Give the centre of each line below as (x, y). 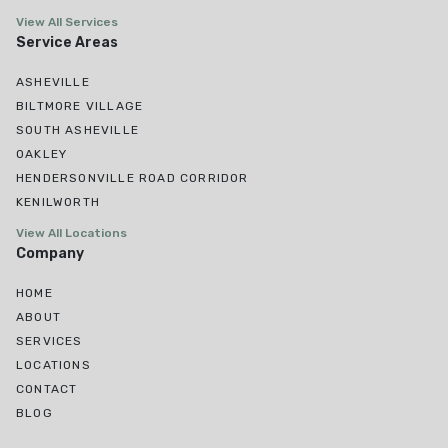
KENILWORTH (58, 202)
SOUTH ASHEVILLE (77, 130)
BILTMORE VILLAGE (80, 106)
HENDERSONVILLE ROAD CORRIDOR (132, 178)
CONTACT (47, 389)
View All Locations (71, 233)
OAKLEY (42, 154)
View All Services (67, 22)
